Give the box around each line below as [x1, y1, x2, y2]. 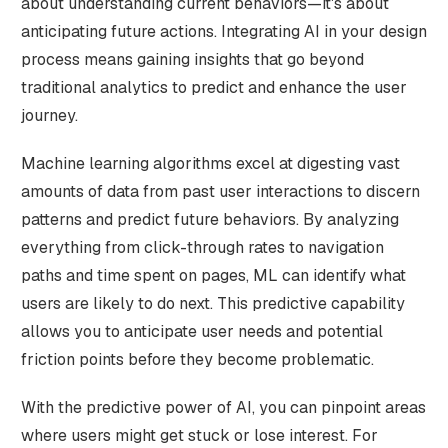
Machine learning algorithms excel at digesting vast [20, 152, 400, 174]
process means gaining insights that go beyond [20, 48, 364, 70]
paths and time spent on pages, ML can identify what [20, 264, 406, 286]
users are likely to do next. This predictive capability [20, 292, 405, 314]
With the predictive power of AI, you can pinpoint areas [20, 396, 426, 418]
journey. [20, 104, 78, 126]
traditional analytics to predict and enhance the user [20, 76, 407, 98]
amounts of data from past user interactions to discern [20, 180, 420, 202]
